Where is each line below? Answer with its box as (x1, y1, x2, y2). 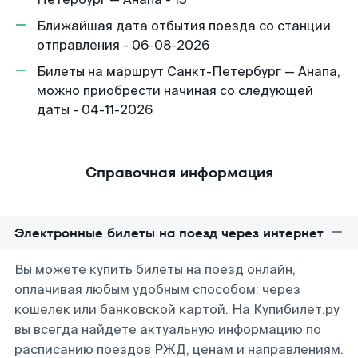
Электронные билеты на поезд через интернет (14, 224, 324, 242)
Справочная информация (85, 162, 273, 182)
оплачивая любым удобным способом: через (14, 281, 300, 298)
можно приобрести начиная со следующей (37, 82, 313, 99)
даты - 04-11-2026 (37, 101, 153, 118)
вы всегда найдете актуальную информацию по (14, 321, 321, 338)
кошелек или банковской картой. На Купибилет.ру (14, 301, 340, 318)
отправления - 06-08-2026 (37, 37, 209, 54)
